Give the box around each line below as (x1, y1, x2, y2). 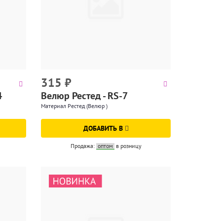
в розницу (115, 142, 142, 149)
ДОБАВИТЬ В (83, 123, 125, 133)
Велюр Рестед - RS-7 (41, 89, 128, 102)
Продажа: (70, 142, 96, 149)
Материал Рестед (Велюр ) (41, 102, 108, 110)
